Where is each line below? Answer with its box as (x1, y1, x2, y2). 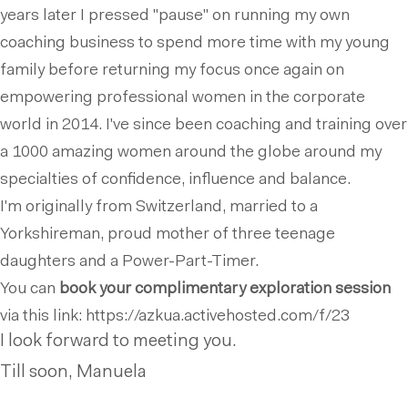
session (335, 281, 391, 298)
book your (56, 281, 131, 298)
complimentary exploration (135, 281, 331, 298)
